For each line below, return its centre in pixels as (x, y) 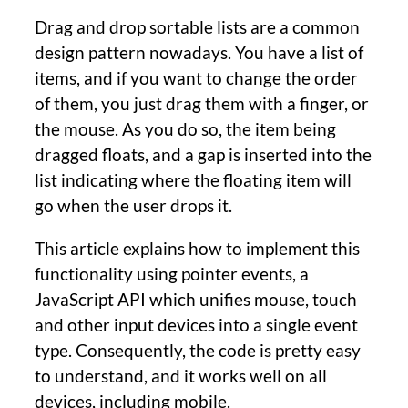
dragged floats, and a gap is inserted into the (203, 154)
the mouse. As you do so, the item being (185, 128)
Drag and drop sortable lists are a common (197, 26)
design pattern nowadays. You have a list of (199, 52)
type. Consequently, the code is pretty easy (198, 350)
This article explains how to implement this (197, 248)
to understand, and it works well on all (181, 375)
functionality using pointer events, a (172, 273)
